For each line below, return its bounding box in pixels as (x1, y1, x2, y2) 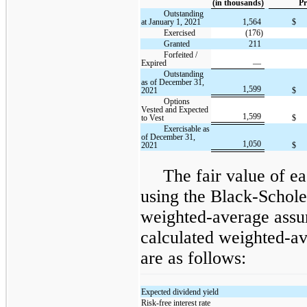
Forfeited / (164, 50, 198, 60)
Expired (141, 58, 167, 69)
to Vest (141, 113, 164, 123)
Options (164, 97, 191, 107)
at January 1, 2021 (141, 17, 201, 27)
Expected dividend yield (141, 286, 219, 297)
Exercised (164, 28, 196, 38)
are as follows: (140, 247, 246, 268)
